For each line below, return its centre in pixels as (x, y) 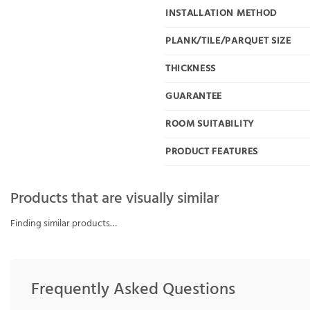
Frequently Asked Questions (133, 290)
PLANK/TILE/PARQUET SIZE (228, 41)
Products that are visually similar (115, 199)
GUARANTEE (194, 96)
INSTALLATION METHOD (221, 13)
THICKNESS (191, 69)
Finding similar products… (64, 224)
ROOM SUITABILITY (210, 124)
